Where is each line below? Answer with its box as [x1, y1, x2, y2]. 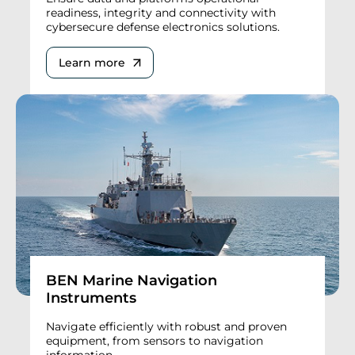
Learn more [59, 55, 125, 70]
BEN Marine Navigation [46, 271, 217, 289]
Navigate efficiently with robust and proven [46, 319, 287, 334]
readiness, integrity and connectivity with [46, 5, 276, 20]
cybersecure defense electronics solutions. [46, 19, 280, 34]
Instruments [46, 288, 136, 307]
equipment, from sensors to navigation [46, 333, 263, 348]
